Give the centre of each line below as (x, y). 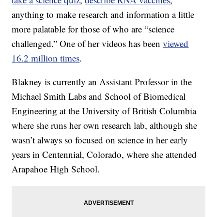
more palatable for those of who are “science (93, 29)
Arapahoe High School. (56, 169)
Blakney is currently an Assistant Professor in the (102, 81)
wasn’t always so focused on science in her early (100, 139)
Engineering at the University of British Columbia (104, 110)
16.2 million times (46, 58)
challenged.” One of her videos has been (87, 43)
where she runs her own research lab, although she (105, 125)
